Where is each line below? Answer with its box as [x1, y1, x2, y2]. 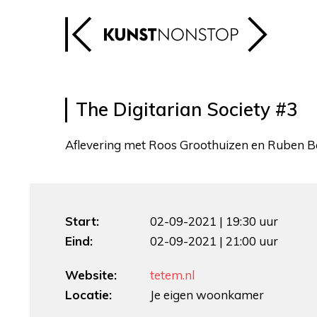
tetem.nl [150, 267, 195, 282]
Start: [65, 214, 99, 229]
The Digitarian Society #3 [76, 98, 298, 121]
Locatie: [65, 287, 112, 302]
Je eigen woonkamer [150, 287, 264, 302]
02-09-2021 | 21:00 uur [150, 234, 278, 248]
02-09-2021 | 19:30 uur [150, 214, 278, 229]
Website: [65, 267, 117, 282]
